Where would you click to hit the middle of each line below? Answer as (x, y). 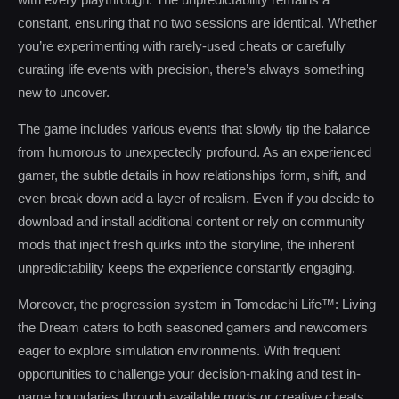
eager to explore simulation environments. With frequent (179, 350)
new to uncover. (64, 92)
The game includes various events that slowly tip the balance (194, 129)
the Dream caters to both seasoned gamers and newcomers (193, 327)
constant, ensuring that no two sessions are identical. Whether (197, 23)
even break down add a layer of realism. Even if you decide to (196, 198)
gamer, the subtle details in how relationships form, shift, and (192, 175)
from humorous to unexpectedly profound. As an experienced (195, 152)
